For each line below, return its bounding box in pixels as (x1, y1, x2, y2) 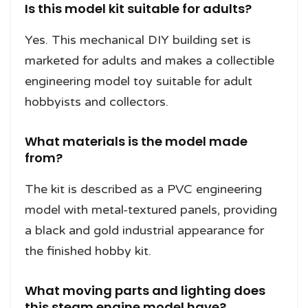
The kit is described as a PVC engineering (25, 181, 262, 197)
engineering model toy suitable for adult (25, 74, 252, 89)
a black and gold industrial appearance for (25, 223, 264, 239)
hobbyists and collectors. (25, 94, 168, 110)
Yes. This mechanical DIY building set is (25, 32, 251, 48)
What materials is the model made (25, 133, 247, 151)
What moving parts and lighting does (25, 282, 265, 300)
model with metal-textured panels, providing (25, 202, 277, 218)
